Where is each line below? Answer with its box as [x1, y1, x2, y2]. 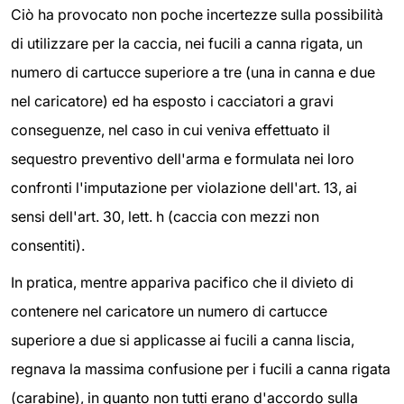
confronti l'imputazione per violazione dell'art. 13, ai [11, 178, 357, 197]
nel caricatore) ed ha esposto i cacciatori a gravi [11, 91, 334, 110]
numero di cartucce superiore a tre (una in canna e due [11, 62, 375, 81]
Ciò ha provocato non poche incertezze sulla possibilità [11, 5, 383, 23]
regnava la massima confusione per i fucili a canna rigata [11, 360, 390, 379]
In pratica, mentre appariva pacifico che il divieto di [11, 273, 353, 292]
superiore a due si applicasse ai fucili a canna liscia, [11, 331, 354, 350]
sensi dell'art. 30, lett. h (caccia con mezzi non [11, 207, 319, 225]
